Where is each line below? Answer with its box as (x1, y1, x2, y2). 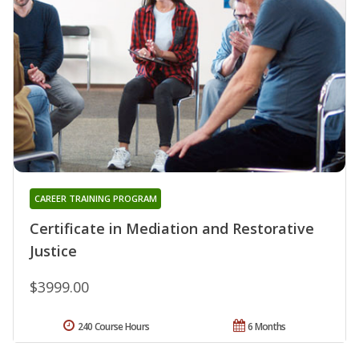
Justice (30, 240, 77, 260)
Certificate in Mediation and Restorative (30, 218, 314, 238)
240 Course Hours (77, 319, 150, 333)
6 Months (248, 319, 286, 333)
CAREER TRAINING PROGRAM (34, 192, 157, 204)
